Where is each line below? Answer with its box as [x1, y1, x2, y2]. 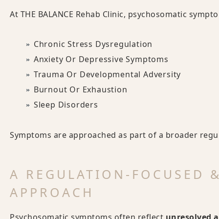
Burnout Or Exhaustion [33, 84, 128, 95]
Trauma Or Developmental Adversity [33, 69, 181, 80]
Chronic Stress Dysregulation [33, 39, 153, 49]
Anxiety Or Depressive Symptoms [33, 54, 169, 65]
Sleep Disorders [33, 99, 98, 110]
